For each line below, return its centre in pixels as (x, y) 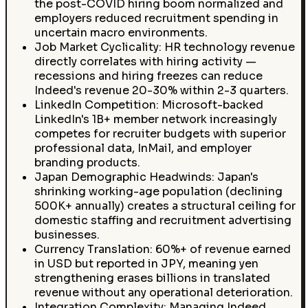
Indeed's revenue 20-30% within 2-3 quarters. (161, 90)
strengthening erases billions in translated (152, 278)
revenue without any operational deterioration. (163, 292)
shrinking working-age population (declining (158, 191)
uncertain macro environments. (121, 32)
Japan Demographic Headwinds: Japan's (146, 177)
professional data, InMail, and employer (143, 148)
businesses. (67, 234)
